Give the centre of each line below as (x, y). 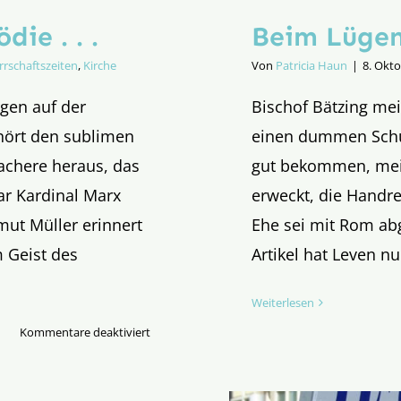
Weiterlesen (283, 302)
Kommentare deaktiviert (85, 332)
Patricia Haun (311, 65)
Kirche (100, 65)
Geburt (168, 374)
